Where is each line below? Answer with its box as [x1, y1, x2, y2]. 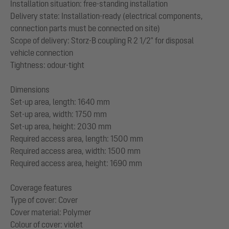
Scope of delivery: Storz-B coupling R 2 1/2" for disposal [10, 36, 194, 45]
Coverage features [10, 183, 72, 192]
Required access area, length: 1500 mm [10, 134, 143, 143]
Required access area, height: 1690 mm [10, 158, 142, 168]
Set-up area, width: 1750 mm [10, 109, 107, 119]
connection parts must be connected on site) [10, 24, 160, 33]
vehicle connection [10, 48, 73, 57]
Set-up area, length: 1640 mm [10, 97, 110, 106]
